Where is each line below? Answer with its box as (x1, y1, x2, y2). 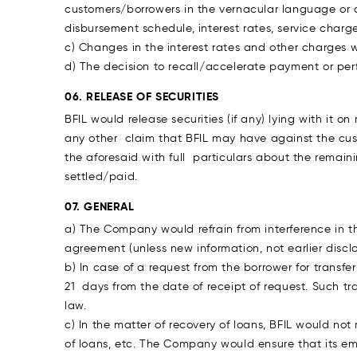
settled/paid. (65, 170, 138, 183)
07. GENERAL (65, 199, 135, 214)
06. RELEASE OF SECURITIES (65, 89, 219, 104)
